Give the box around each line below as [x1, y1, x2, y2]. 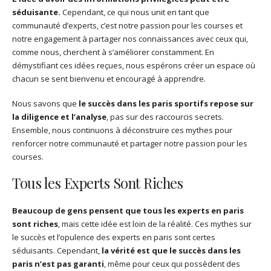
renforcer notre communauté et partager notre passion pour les [12, 138, 247, 149]
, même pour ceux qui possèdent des [104, 258, 240, 269]
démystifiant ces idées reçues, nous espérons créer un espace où [12, 60, 255, 71]
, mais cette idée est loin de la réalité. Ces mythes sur [58, 218, 252, 229]
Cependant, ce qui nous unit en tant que [60, 7, 209, 18]
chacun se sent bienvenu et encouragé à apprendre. [12, 73, 206, 85]
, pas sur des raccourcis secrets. [106, 111, 224, 123]
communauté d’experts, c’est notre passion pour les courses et [12, 20, 243, 31]
